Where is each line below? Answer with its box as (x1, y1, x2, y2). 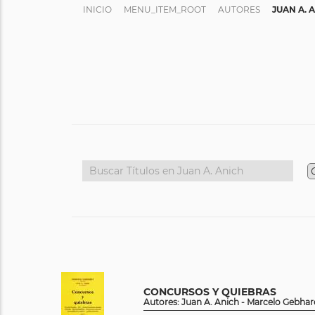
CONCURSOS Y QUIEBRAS (143, 285, 276, 298)
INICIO (83, 4, 112, 15)
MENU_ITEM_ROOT (124, 4, 206, 15)
